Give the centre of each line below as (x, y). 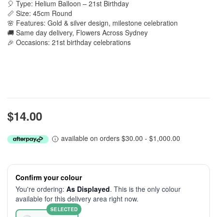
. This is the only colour (145, 189)
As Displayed (88, 189)
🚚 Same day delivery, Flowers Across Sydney (77, 32)
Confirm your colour (49, 177)
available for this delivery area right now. (77, 199)
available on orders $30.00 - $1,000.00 (120, 138)
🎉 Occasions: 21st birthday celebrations (69, 42)
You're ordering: (41, 189)
